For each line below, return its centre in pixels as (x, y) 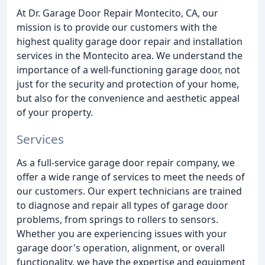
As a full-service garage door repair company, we (126, 162)
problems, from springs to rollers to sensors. (117, 219)
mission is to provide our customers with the (117, 27)
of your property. (55, 112)
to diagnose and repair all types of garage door (122, 205)
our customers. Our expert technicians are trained (129, 191)
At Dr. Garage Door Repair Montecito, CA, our (117, 13)
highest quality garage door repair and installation (130, 41)
